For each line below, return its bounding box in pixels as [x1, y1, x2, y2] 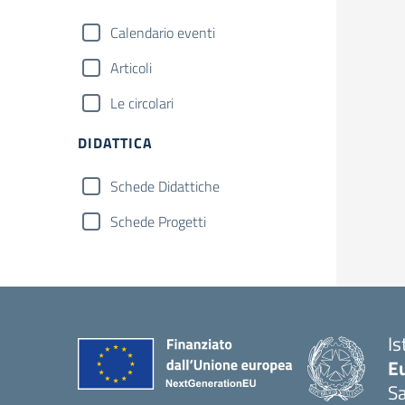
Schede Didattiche [110, 175, 220, 197]
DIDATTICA [78, 132, 153, 154]
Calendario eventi [110, 22, 215, 43]
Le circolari [110, 92, 174, 114]
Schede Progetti [110, 211, 206, 232]
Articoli [110, 57, 152, 79]
